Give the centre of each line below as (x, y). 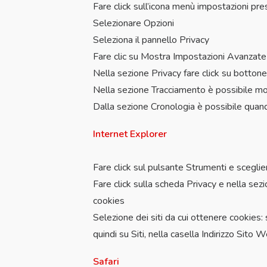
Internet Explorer (130, 134)
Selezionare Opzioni (133, 23)
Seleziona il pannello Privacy (151, 40)
